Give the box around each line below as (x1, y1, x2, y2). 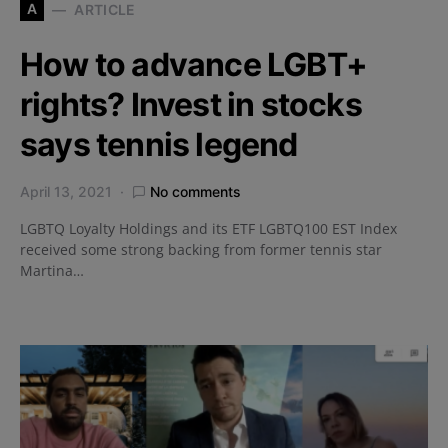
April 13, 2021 (20, 183, 112, 201)
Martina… (20, 261, 84, 281)
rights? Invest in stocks (20, 85, 362, 125)
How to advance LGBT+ (20, 45, 368, 85)
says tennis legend (20, 125, 298, 165)
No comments (150, 183, 241, 201)
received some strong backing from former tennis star (20, 240, 382, 260)
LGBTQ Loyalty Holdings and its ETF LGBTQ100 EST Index (20, 219, 397, 239)
